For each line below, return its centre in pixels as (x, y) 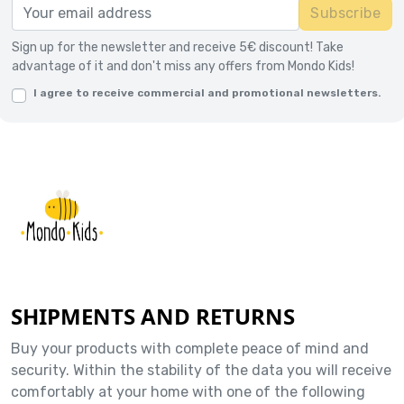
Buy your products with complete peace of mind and (190, 349)
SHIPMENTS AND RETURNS (153, 317)
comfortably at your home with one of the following (188, 392)
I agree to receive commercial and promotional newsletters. (207, 92)
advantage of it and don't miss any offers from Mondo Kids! (183, 66)
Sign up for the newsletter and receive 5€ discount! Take (178, 47)
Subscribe (345, 13)
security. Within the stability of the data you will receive (201, 371)
